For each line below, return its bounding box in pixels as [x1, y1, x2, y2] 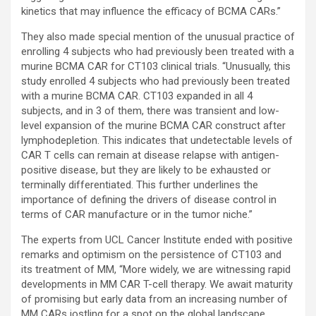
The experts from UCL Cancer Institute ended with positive [21, 233, 293, 247]
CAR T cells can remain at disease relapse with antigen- [21, 149, 279, 162]
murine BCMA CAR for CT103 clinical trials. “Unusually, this [21, 60, 291, 73]
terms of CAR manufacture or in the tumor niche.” [21, 208, 253, 221]
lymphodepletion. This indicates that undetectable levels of [21, 134, 293, 147]
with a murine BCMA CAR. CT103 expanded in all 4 [21, 90, 253, 103]
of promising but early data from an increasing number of [21, 293, 288, 306]
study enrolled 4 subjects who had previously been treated [21, 75, 290, 88]
